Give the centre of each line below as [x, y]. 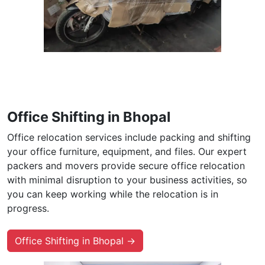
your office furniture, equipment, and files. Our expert [127, 151]
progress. [28, 208]
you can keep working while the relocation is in [113, 194]
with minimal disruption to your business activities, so [127, 180]
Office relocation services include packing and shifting [129, 137]
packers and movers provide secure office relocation [126, 165]
